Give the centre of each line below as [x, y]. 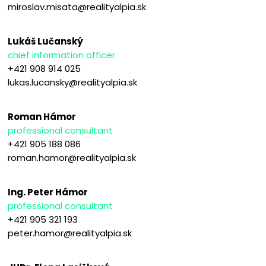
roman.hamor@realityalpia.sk [72, 158]
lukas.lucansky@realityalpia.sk [73, 83]
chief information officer [62, 55]
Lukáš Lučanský [46, 42]
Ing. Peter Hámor [48, 192]
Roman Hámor [42, 117]
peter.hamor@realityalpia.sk [70, 233]
